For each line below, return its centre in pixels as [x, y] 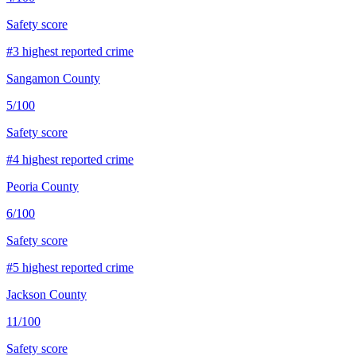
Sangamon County [53, 78]
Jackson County [46, 294]
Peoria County [43, 186]
